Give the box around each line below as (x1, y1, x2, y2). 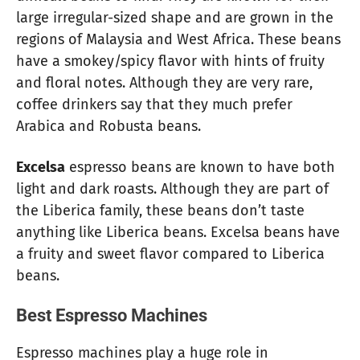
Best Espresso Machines (16, 305, 207, 326)
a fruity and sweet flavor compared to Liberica (16, 244, 325, 263)
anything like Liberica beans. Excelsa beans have (16, 223, 340, 241)
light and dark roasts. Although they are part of (16, 179, 329, 198)
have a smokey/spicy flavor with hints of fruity (16, 52, 325, 71)
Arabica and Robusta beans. (16, 117, 201, 136)
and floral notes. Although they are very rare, (16, 74, 313, 92)
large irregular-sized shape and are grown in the (16, 9, 333, 27)
